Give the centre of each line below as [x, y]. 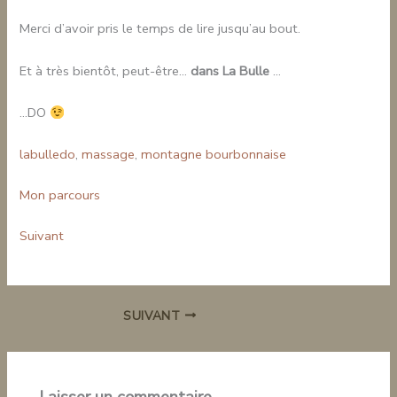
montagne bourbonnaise [214, 155]
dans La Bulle [230, 70]
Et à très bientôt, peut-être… [105, 70]
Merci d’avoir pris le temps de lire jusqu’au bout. [160, 29]
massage [109, 155]
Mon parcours [60, 195]
